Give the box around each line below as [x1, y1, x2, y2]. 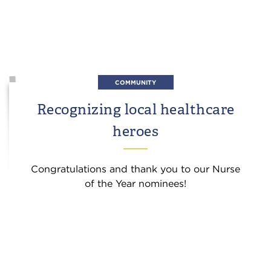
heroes [113, 122, 158, 140]
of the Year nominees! [85, 178, 186, 189]
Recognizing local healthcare [36, 100, 235, 119]
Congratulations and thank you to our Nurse [31, 163, 240, 175]
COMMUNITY [115, 79, 156, 86]
